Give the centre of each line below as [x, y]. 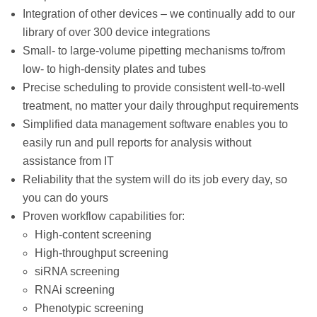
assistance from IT [68, 161]
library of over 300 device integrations [116, 32]
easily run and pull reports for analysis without [137, 142]
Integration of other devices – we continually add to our [159, 13]
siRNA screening [77, 271]
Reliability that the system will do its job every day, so [155, 179]
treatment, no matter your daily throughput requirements [161, 105]
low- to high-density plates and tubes [114, 69]
